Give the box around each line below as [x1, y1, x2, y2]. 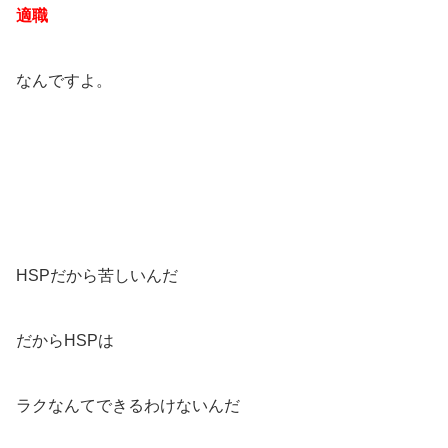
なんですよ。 [16, 72, 112, 90]
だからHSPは [16, 332, 114, 350]
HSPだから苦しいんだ [16, 267, 178, 285]
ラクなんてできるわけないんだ [16, 397, 240, 415]
